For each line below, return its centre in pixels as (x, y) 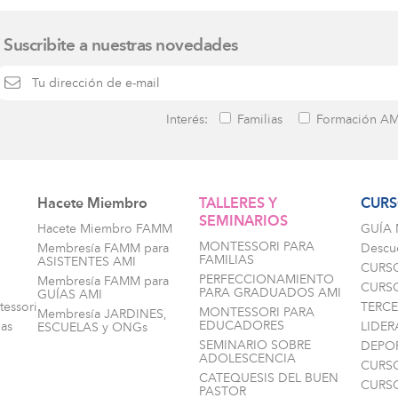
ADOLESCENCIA (247, 358)
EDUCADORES (242, 325)
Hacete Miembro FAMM (105, 228)
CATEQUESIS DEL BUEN (269, 378)
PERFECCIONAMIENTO (267, 279)
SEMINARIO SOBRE (255, 345)
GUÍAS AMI (70, 294)
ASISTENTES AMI (87, 261)
